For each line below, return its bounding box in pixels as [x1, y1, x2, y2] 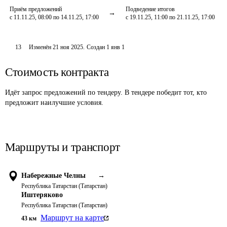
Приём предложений [10, 6, 62, 13]
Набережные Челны [21, 172, 86, 179]
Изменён [29, 44, 53, 51]
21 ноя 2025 [53, 44, 84, 51]
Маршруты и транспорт [5, 141, 120, 154]
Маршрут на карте [41, 213, 104, 222]
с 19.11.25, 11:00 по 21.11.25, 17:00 [126, 14, 215, 21]
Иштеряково [21, 191, 63, 199]
